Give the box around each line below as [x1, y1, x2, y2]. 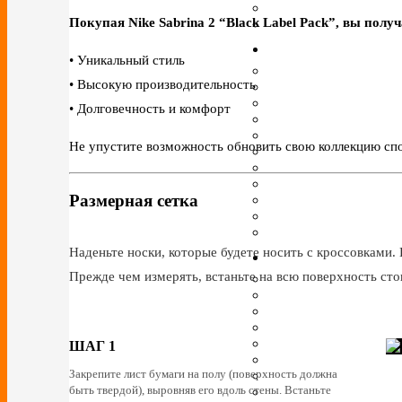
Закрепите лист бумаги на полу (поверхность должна [69, 367, 337, 381]
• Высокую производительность [69, 76, 256, 92]
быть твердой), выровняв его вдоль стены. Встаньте [69, 383, 331, 398]
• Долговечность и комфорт [69, 100, 231, 116]
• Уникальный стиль [69, 52, 185, 67]
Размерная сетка [69, 190, 198, 210]
